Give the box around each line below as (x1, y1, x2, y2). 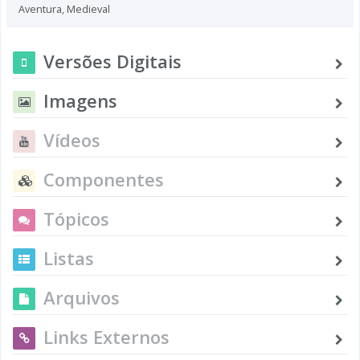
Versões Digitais (43, 48, 182, 73)
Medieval (67, 2, 110, 16)
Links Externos (43, 324, 170, 349)
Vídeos (43, 127, 100, 152)
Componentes (43, 166, 164, 191)
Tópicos (43, 206, 109, 231)
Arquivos (43, 284, 120, 309)
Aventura (18, 2, 62, 16)
